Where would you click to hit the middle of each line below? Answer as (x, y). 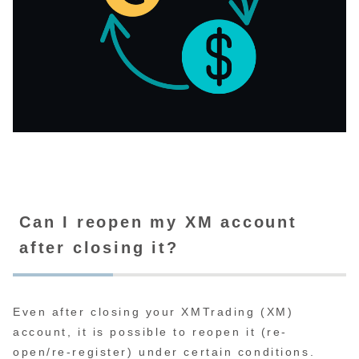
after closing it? (99, 247)
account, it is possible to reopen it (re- (150, 332)
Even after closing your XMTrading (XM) (153, 312)
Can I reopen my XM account (158, 222)
